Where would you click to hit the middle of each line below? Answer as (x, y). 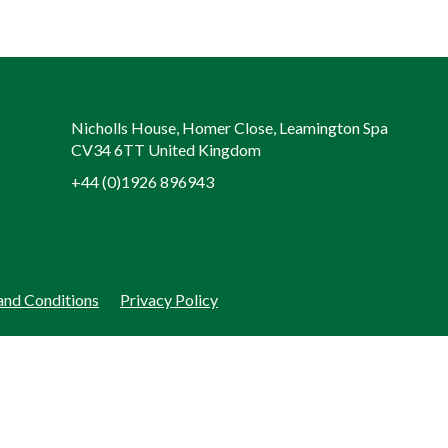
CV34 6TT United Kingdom (165, 149)
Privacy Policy (169, 299)
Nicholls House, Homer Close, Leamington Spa (229, 127)
